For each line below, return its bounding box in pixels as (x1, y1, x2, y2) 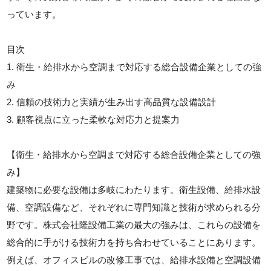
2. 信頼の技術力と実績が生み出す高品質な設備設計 (7, 96, 217, 107)
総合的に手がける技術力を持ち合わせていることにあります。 (7, 237, 261, 247)
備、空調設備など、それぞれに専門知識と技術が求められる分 (7, 201, 261, 212)
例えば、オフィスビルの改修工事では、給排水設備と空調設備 (7, 254, 261, 265)
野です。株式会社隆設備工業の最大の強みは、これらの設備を (7, 219, 261, 230)
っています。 (7, 8, 62, 19)
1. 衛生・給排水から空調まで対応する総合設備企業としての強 (7, 61, 262, 72)
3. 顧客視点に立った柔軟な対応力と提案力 (7, 114, 180, 125)
